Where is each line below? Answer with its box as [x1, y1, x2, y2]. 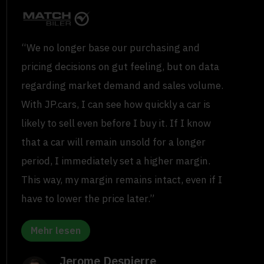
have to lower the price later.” [21, 192, 155, 206]
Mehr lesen [31, 225, 81, 237]
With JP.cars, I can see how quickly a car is [21, 98, 211, 111]
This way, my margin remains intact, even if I [21, 173, 223, 187]
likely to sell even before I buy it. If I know [21, 117, 212, 130]
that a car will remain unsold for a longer [21, 136, 206, 149]
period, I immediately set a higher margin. [21, 154, 211, 168]
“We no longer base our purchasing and [21, 41, 200, 55]
